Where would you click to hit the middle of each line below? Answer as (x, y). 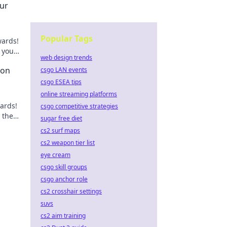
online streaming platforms (79, 94)
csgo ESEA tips (61, 82)
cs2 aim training (63, 216)
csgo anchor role (64, 179)
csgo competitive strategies (79, 106)
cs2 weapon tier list (68, 143)
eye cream (55, 155)
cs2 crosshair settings (71, 191)
